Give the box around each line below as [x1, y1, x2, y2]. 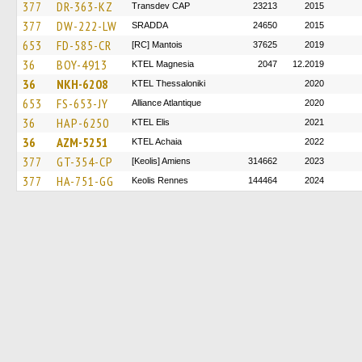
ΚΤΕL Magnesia [132, 59, 194, 69]
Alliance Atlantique [132, 98, 201, 107]
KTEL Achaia [132, 137, 182, 146]
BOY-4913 [57, 57, 107, 73]
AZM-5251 [57, 134, 108, 150]
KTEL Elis [132, 117, 170, 127]
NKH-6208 [57, 76, 108, 92]
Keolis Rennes [132, 175, 188, 185]
